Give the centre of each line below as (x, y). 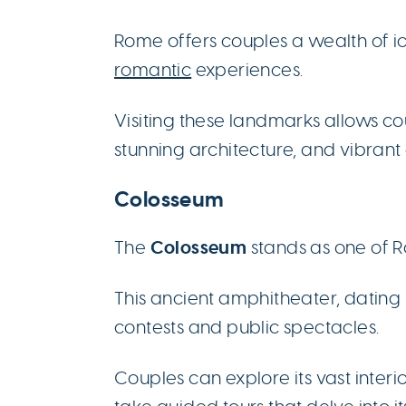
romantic (153, 69)
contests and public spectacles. (247, 327)
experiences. (247, 69)
